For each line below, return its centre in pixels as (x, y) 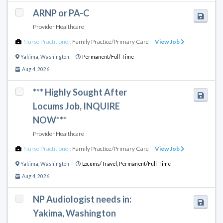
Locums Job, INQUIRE (76, 106)
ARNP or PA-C (61, 13)
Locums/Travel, (101, 164)
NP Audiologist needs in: (82, 199)
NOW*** (50, 120)
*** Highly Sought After (80, 92)
